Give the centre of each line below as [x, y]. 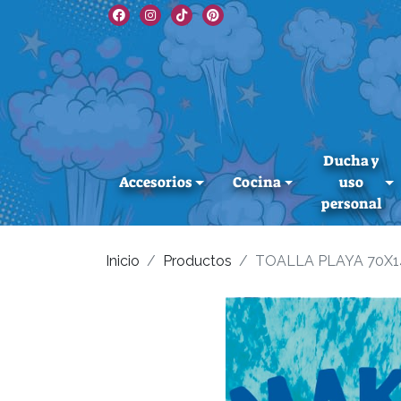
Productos [197, 261]
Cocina [256, 183]
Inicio [123, 261]
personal [352, 204]
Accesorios [155, 183]
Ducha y [352, 161]
